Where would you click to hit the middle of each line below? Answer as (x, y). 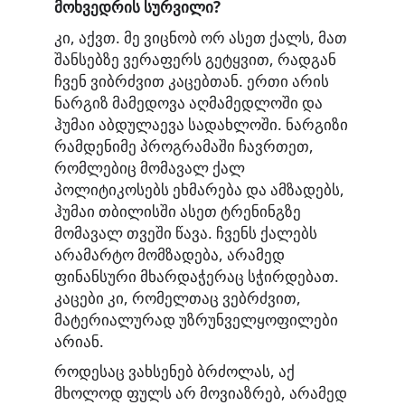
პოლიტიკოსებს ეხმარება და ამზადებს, (199, 189)
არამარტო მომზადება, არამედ (170, 254)
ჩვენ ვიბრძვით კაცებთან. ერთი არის (192, 80)
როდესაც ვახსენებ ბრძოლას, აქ (174, 372)
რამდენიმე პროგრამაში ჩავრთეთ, (184, 146)
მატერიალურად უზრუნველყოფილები (196, 319)
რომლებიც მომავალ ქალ (150, 167)
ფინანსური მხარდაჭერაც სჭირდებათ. (197, 276)
